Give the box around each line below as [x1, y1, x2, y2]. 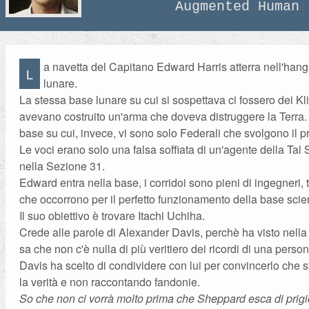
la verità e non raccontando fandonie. [19, 274, 201, 290]
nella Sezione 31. [19, 158, 106, 174]
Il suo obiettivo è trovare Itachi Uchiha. [19, 208, 206, 223]
